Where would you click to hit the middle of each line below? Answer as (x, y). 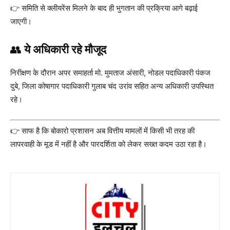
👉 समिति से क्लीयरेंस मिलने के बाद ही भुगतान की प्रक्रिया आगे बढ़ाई (104, 8)
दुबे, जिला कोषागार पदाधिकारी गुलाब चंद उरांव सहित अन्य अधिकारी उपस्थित (112, 86)
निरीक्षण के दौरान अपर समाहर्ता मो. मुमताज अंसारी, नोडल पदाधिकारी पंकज (110, 72)
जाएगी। (21, 21)
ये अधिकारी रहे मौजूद (65, 49)
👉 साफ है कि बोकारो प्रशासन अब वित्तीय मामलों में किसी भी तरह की (102, 131)
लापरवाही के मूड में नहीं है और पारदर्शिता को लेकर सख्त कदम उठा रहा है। (109, 144)
